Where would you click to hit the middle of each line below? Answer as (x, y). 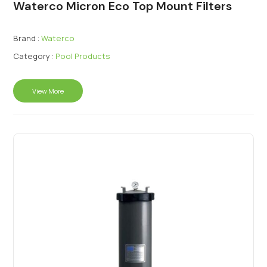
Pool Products (83, 56)
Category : (34, 56)
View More (48, 91)
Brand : (27, 38)
